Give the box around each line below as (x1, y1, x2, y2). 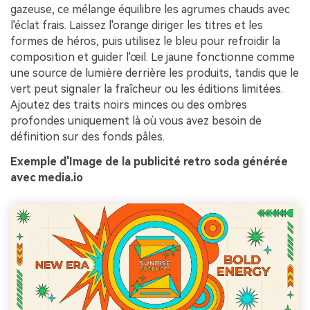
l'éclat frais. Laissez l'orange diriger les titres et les (10, 19, 263, 33)
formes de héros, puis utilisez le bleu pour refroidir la (10, 35, 280, 48)
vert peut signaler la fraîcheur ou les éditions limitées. (10, 82, 283, 96)
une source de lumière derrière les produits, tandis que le (10, 66, 299, 80)
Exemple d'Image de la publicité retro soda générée (10, 154, 288, 168)
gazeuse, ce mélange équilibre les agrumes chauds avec (10, 3, 290, 17)
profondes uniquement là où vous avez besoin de (10, 114, 262, 128)
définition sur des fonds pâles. (10, 130, 165, 144)
